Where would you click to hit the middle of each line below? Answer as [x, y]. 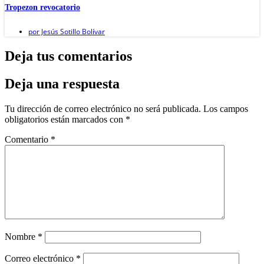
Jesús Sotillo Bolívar [72, 31]
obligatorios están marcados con [65, 119]
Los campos [226, 108]
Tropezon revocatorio [42, 8]
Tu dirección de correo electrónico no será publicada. [103, 108]
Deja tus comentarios [68, 56]
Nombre [21, 236]
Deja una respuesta [62, 83]
